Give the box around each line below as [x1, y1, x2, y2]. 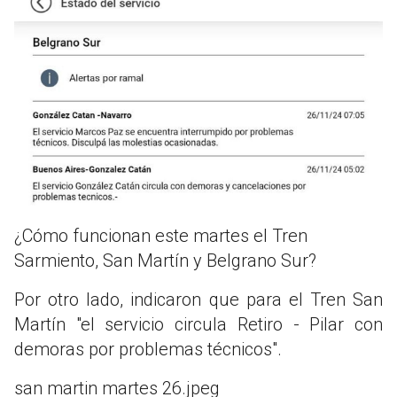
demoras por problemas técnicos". [14, 338, 282, 360]
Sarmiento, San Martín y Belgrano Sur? [14, 249, 316, 271]
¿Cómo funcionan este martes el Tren [14, 224, 307, 246]
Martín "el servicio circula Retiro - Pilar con [14, 313, 383, 335]
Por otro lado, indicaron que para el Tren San [14, 288, 383, 310]
